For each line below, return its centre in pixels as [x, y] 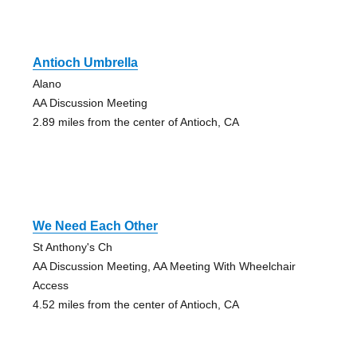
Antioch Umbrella [85, 62]
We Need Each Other [95, 226]
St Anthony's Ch [72, 247]
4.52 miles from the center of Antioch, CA [135, 304]
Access [50, 285]
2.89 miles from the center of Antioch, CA [135, 122]
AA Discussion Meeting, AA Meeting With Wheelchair [164, 266]
